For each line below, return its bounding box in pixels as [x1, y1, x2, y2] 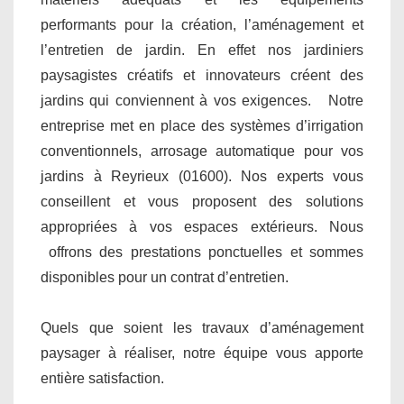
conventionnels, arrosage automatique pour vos [41, 142, 363, 159]
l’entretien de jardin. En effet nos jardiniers [41, 41, 363, 58]
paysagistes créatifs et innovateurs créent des [41, 67, 363, 83]
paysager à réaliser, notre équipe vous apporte [41, 344, 363, 361]
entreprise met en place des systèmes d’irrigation [41, 117, 363, 133]
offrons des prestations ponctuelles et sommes [41, 243, 363, 260]
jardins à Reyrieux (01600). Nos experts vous [41, 168, 363, 184]
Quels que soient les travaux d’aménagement [41, 319, 363, 335]
